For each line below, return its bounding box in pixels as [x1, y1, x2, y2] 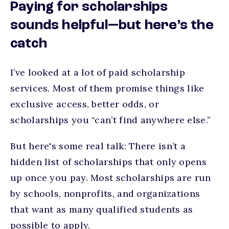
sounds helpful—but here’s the [10, 18, 214, 33]
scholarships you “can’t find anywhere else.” [10, 114, 211, 126]
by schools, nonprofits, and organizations [10, 188, 200, 199]
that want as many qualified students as [10, 203, 193, 215]
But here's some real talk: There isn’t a [10, 140, 186, 152]
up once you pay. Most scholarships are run [10, 172, 211, 184]
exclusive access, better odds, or [10, 98, 159, 110]
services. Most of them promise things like [10, 82, 204, 94]
